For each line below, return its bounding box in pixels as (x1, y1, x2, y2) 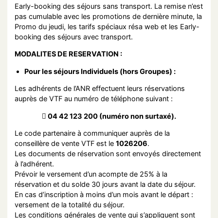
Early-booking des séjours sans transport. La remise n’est (15, 1, 203, 10)
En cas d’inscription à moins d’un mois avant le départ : (15, 190, 193, 199)
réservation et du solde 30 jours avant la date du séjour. (15, 180, 196, 189)
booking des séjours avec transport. (15, 32, 133, 41)
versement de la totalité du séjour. (15, 200, 125, 209)
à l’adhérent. (15, 160, 54, 168)
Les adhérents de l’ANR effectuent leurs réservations (15, 84, 185, 93)
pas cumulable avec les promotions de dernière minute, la (15, 12, 202, 20)
